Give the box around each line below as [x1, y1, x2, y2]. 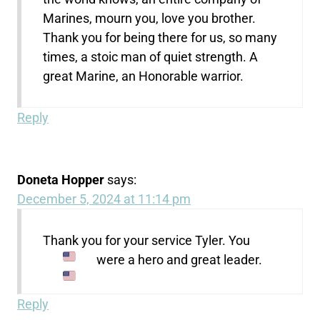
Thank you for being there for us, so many [43, 29, 278, 45]
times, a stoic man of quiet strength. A [43, 49, 259, 64]
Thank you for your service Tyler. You [43, 232, 251, 248]
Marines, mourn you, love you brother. [43, 10, 256, 26]
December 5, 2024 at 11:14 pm [17, 191, 191, 206]
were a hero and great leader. [96, 251, 262, 267]
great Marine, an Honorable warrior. [43, 68, 244, 84]
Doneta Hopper [17, 171, 105, 187]
